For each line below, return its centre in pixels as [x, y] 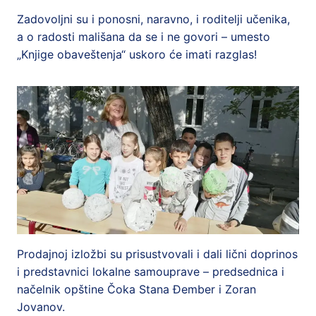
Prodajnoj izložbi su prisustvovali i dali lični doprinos [157, 254]
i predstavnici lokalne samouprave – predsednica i [151, 272]
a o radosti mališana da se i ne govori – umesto [144, 37]
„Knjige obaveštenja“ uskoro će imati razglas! [137, 54]
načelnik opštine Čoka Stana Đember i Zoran [136, 289]
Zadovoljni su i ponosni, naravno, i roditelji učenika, [153, 19]
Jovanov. [41, 307]
